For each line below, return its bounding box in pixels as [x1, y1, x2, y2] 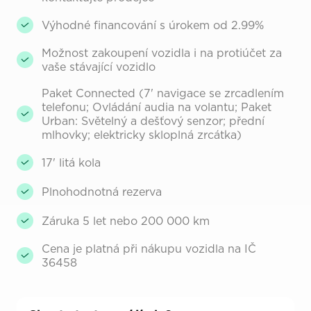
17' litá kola [42, 154, 101, 170]
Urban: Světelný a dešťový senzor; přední [42, 112, 264, 128]
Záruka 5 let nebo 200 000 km [42, 212, 210, 228]
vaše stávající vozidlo [42, 58, 155, 74]
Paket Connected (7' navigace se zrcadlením [42, 85, 284, 101]
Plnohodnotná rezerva [42, 183, 162, 199]
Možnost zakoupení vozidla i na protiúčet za [42, 44, 282, 60]
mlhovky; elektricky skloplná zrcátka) [42, 126, 242, 142]
